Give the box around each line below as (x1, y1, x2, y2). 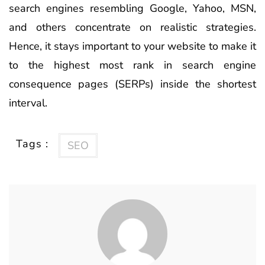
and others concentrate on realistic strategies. (9, 20, 256, 34)
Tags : (15, 137, 49, 151)
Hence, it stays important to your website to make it (9, 38, 256, 53)
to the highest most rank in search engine (9, 57, 256, 72)
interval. (9, 95, 47, 110)
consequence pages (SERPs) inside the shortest (9, 76, 256, 91)
